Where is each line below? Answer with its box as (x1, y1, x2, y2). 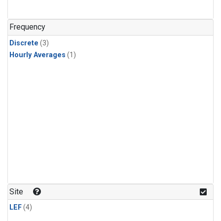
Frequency (9, 22, 46, 32)
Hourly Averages (9, 50, 66, 59)
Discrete (9, 38, 38, 47)
